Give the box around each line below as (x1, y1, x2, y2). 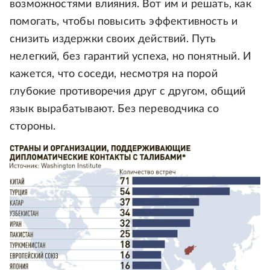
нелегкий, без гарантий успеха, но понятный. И (10, 51, 252, 63)
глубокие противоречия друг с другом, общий (10, 86, 246, 98)
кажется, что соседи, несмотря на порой (10, 69, 218, 80)
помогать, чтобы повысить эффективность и (10, 16, 238, 28)
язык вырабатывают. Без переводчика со (10, 104, 219, 115)
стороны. (10, 121, 56, 133)
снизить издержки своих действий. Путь (10, 34, 216, 45)
